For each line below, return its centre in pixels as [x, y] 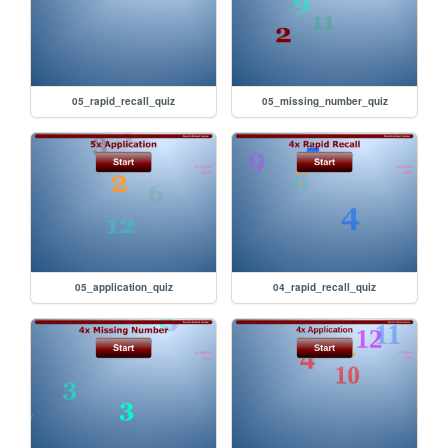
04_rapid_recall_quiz [325, 286]
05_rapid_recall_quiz [124, 100]
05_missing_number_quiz [324, 100]
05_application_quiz [123, 286]
